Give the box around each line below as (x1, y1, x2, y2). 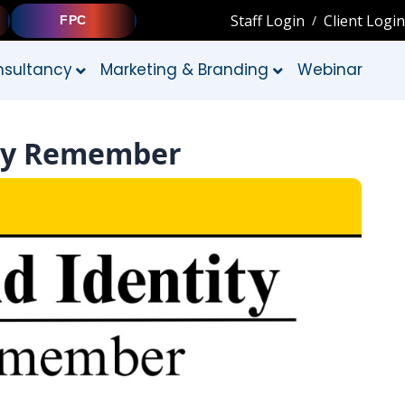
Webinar (297, 59, 363, 80)
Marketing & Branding (100, 59, 269, 80)
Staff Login (231, 10, 305, 31)
